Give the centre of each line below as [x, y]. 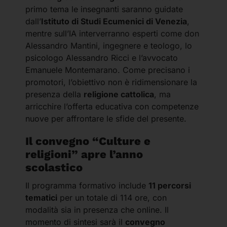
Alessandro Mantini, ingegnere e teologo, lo [109, 45]
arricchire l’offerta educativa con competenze [112, 106]
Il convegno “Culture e [88, 141]
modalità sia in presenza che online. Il [97, 210]
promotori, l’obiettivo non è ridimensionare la [111, 82]
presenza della [54, 94]
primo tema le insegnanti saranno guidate [104, 9]
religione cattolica [119, 94]
